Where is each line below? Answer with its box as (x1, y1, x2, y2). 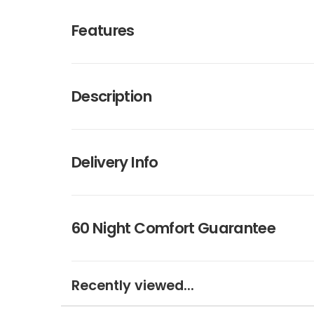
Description (71, 86, 151, 108)
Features (71, 20, 135, 42)
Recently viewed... (71, 276, 194, 296)
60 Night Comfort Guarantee (71, 217, 276, 240)
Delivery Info (71, 151, 158, 174)
